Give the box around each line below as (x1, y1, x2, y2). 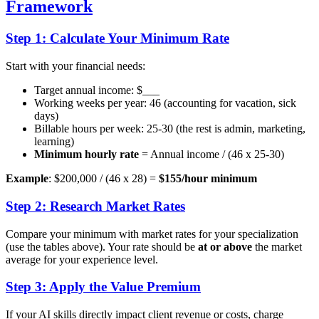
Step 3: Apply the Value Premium (6, 279, 201, 295)
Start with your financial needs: (6, 60, 145, 73)
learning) (34, 135, 74, 148)
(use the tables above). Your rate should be (6, 240, 198, 253)
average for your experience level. (6, 253, 158, 266)
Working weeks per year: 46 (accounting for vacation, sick (34, 97, 296, 110)
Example (6, 172, 48, 185)
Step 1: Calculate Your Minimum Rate (6, 31, 229, 46)
